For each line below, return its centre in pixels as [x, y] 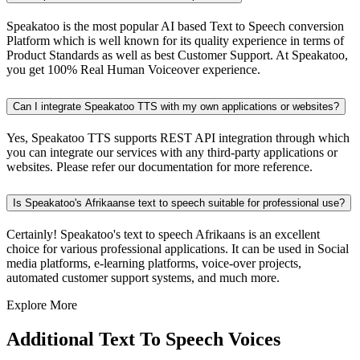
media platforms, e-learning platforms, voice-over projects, [154, 264]
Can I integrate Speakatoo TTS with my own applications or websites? [176, 106]
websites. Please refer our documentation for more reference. [160, 166]
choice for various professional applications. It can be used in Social [178, 249]
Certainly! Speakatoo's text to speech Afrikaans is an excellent [163, 235]
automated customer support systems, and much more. [143, 278]
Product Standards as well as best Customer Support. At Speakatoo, [177, 55]
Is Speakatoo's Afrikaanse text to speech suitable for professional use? [179, 203]
